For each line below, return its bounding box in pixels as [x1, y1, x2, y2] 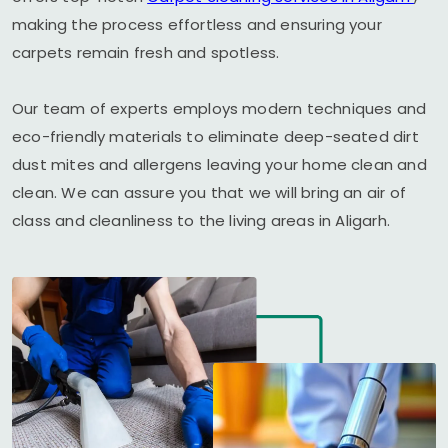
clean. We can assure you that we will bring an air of [12, 182, 406, 203]
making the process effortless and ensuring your [12, 14, 382, 35]
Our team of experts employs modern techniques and [12, 98, 427, 119]
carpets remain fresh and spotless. [12, 42, 280, 63]
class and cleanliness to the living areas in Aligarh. [12, 210, 390, 231]
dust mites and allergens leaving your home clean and [12, 154, 427, 175]
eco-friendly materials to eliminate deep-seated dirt [12, 126, 419, 147]
